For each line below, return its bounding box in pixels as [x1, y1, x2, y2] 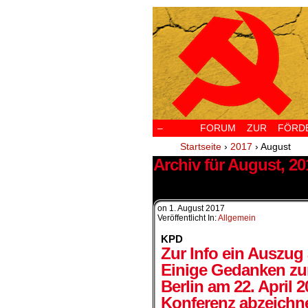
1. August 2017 [169, 203, 225, 213]
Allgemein [218, 213, 256, 223]
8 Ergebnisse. [157, 175, 217, 186]
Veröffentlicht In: [157, 213, 218, 223]
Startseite [180, 141, 221, 152]
